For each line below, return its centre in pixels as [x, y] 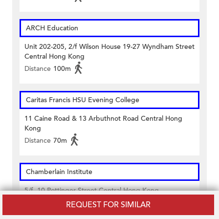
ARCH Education [52, 28]
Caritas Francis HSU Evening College [83, 100]
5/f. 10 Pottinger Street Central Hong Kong [92, 191]
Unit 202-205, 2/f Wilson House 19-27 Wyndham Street [109, 47]
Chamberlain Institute [59, 172]
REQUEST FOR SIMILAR [108, 205]
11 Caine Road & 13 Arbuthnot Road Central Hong [103, 119]
